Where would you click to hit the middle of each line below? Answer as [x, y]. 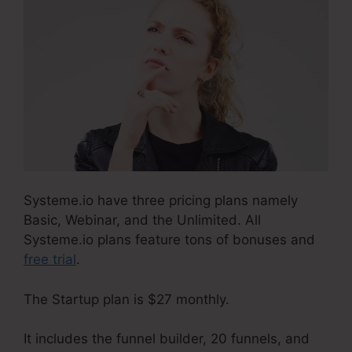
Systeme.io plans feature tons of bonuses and [169, 240]
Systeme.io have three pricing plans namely [161, 201]
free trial [50, 260]
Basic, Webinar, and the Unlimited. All [142, 220]
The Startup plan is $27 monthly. [126, 299]
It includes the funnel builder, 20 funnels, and [167, 339]
